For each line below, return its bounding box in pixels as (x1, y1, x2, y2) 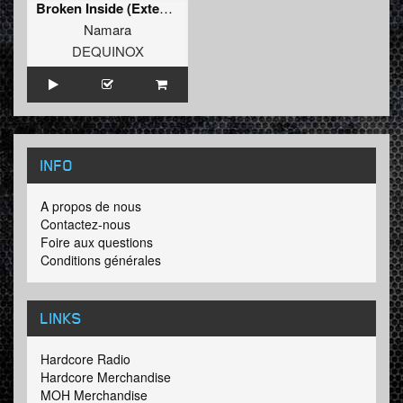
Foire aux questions (40, 233, 153, 252)
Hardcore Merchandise (40, 368, 171, 387)
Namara (84, 20, 131, 40)
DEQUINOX (71, 41, 144, 61)
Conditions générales (40, 251, 161, 270)
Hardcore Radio (40, 350, 130, 369)
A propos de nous (40, 197, 141, 216)
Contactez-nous (40, 215, 130, 234)
